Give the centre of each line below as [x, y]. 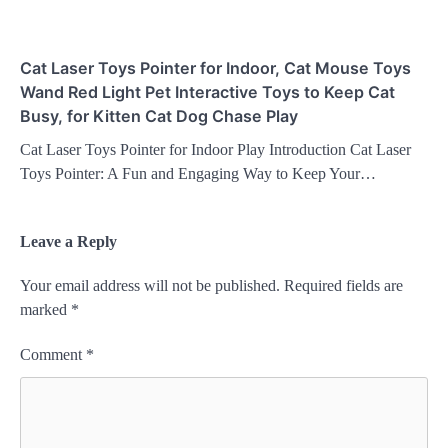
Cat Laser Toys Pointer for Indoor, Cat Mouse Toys [215, 67]
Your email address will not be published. [150, 285]
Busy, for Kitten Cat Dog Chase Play [159, 115]
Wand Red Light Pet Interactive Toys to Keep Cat [207, 91]
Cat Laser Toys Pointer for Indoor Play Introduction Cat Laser [215, 149]
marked [45, 309]
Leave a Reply [68, 241]
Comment [53, 354]
